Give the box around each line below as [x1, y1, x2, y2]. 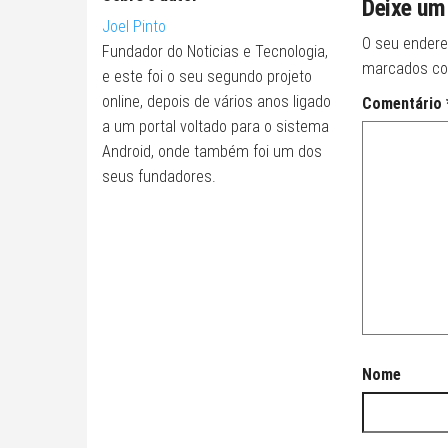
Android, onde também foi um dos [102, 141, 322, 161]
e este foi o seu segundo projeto [102, 66, 312, 86]
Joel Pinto [102, 16, 166, 36]
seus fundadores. [102, 166, 216, 186]
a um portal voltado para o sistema [102, 116, 329, 136]
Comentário [361, 93, 446, 113]
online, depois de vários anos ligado [102, 91, 331, 111]
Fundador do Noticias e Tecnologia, [102, 41, 328, 61]
